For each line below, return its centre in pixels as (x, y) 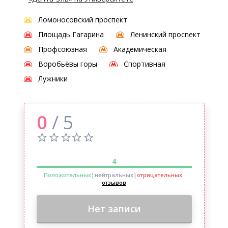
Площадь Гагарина (71, 34)
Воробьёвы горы (67, 64)
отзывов (114, 182)
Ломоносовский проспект (82, 20)
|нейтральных (112, 175)
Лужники (53, 79)
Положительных (67, 175)
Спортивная (144, 64)
